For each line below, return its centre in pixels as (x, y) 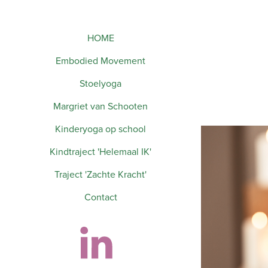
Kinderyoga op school (100, 129)
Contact (100, 197)
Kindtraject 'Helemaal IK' (100, 151)
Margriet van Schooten (100, 106)
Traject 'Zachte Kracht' (100, 174)
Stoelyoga (100, 83)
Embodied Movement (100, 60)
